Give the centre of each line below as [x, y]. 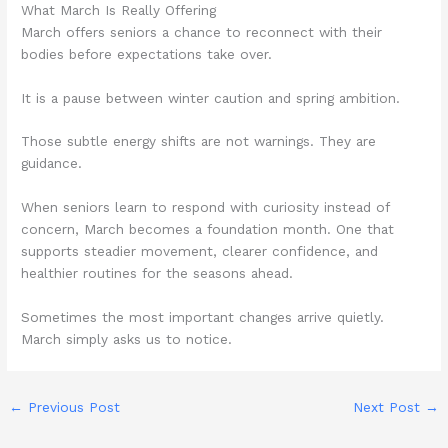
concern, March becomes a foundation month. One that [208, 229]
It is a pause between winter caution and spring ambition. [211, 97]
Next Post [388, 407]
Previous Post [72, 407]
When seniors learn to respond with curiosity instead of [205, 207]
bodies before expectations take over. [147, 53]
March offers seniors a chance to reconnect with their [202, 31]
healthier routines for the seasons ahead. [157, 273]
